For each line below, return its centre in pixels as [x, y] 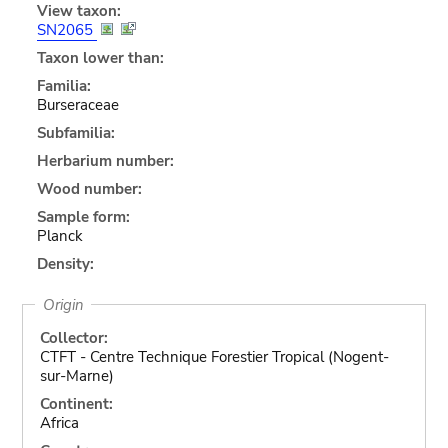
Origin [63, 304]
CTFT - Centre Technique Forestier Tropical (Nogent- [214, 356]
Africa [59, 422]
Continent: [76, 403]
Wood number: [89, 188]
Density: [65, 263]
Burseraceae [77, 104]
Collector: [73, 337]
